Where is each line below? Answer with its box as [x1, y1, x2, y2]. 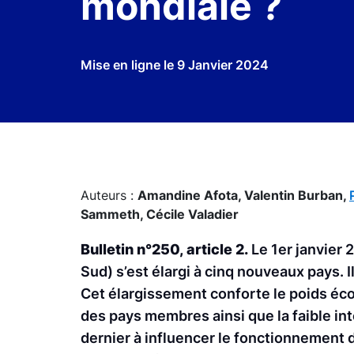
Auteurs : [81, 187, 137, 203]
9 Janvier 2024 [177, 57, 269, 73]
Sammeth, [81, 206, 146, 222]
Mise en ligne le [81, 57, 177, 73]
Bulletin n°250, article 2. [81, 241, 251, 258]
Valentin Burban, [244, 187, 349, 203]
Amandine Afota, [137, 187, 244, 203]
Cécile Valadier [146, 206, 239, 222]
